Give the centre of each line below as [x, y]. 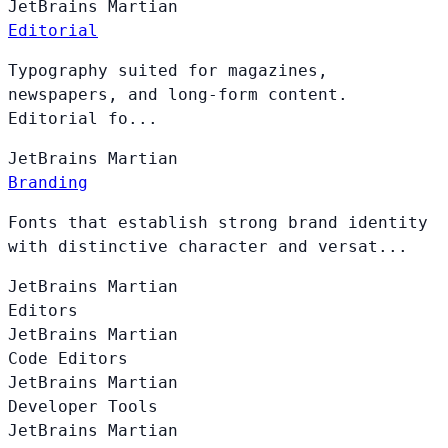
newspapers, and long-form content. [178, 94]
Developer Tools [83, 406]
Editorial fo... [83, 118]
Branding [48, 182]
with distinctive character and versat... [208, 246]
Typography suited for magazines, [168, 70]
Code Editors [68, 358]
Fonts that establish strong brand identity [218, 222]
